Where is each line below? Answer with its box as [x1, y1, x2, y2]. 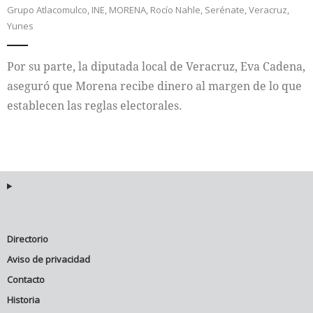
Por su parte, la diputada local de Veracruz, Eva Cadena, [7, 59, 305, 74]
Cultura [28, 56, 67, 71]
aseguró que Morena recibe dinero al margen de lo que [7, 78, 302, 94]
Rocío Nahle [150, 3, 201, 16]
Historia [7, 293, 40, 306]
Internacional [28, 22, 98, 37]
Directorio [7, 233, 48, 245]
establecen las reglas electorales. [7, 98, 182, 113]
